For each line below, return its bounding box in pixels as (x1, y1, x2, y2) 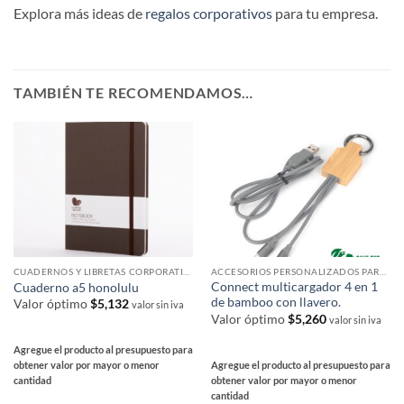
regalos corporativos (145, 4, 272, 22)
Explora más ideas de (14, 4, 145, 22)
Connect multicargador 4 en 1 (210, 280, 378, 295)
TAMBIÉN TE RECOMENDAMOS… (14, 84, 254, 102)
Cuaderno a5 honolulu (13, 280, 139, 295)
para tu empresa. (272, 4, 378, 22)
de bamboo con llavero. (210, 295, 341, 310)
